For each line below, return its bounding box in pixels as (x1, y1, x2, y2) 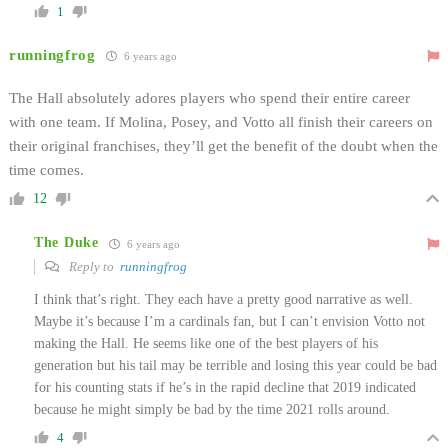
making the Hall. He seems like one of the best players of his (34, 335, 378, 351)
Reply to (66, 258, 120, 274)
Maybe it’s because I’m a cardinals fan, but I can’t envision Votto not (34, 313, 425, 329)
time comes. (9, 161, 84, 178)
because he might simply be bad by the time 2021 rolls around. (34, 401, 390, 417)
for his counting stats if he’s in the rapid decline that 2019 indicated (34, 379, 416, 395)
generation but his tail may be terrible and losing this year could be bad (34, 357, 437, 373)
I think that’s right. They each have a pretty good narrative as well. (34, 291, 413, 307)
